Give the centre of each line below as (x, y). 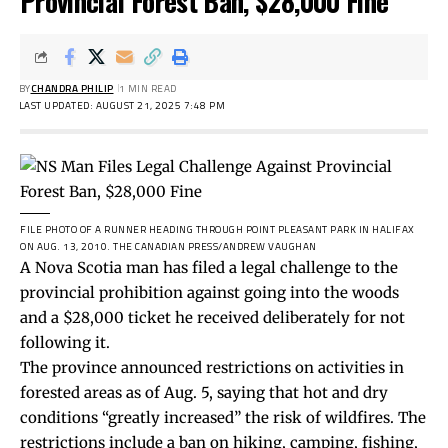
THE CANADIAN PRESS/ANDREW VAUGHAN (215, 246)
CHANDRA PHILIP (72, 88)
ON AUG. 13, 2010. (66, 246)
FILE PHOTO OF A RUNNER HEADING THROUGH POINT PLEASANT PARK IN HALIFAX (217, 229)
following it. (65, 342)
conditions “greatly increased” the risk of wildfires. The (223, 417)
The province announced (113, 367)
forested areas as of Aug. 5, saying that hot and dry (204, 392)
